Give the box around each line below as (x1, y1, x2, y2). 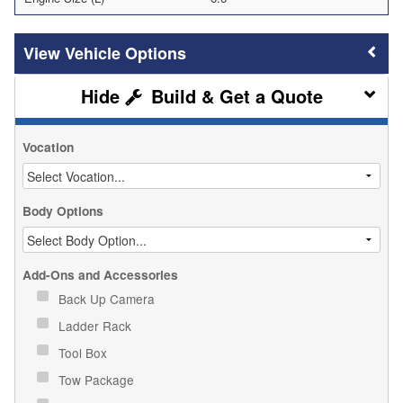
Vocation (22, 138, 74, 156)
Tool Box (58, 343, 111, 362)
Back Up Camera (58, 289, 158, 308)
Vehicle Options (65, 40, 186, 65)
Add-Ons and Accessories (22, 265, 178, 283)
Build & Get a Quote (145, 82, 323, 109)
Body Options (22, 201, 103, 219)
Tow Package (58, 370, 138, 389)
